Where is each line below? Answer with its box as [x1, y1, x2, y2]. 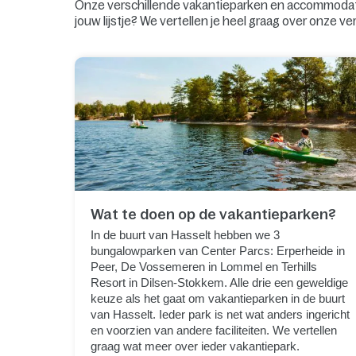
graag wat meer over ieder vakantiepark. [91, 339, 300, 353]
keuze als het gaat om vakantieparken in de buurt [91, 291, 346, 305]
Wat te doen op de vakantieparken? [91, 206, 337, 222]
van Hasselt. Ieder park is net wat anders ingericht [91, 307, 350, 321]
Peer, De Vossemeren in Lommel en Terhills [91, 259, 318, 273]
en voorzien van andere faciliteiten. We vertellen [91, 323, 338, 337]
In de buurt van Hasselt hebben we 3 [91, 227, 281, 242]
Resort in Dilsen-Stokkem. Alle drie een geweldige [91, 275, 349, 289]
